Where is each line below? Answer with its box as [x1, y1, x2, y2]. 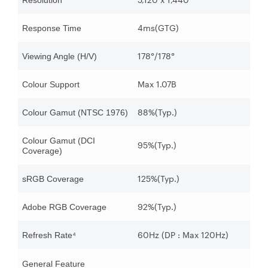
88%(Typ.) [138, 107, 177, 118]
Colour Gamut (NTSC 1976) [22, 108, 128, 118]
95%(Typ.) [138, 140, 176, 151]
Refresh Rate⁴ [22, 230, 76, 240]
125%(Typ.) [138, 173, 179, 184]
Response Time [22, 23, 81, 33]
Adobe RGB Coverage [22, 202, 106, 212]
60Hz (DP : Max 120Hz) [138, 230, 229, 240]
